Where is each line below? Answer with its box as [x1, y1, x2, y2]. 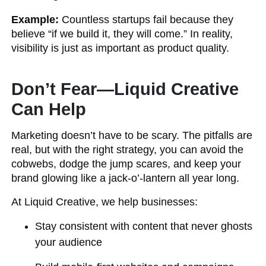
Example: [11, 14, 59, 26]
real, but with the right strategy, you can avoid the [11, 144, 244, 156]
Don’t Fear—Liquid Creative [11, 80, 239, 99]
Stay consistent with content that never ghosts [35, 220, 253, 232]
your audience [35, 236, 103, 248]
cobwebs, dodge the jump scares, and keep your [11, 158, 242, 170]
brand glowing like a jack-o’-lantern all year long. [11, 172, 240, 184]
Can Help [11, 100, 87, 119]
